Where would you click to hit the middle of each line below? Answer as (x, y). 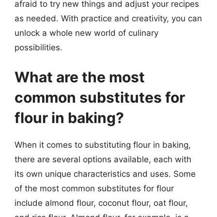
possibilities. (39, 47)
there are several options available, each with (103, 159)
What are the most (80, 77)
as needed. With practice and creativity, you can (108, 18)
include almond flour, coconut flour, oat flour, (101, 203)
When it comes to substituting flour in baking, (103, 145)
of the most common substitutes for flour (94, 188)
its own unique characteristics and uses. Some (105, 174)
